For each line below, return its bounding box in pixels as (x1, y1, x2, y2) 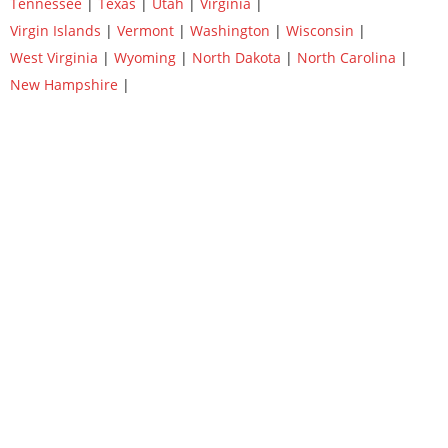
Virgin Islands (10, 21, 101, 40)
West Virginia (10, 48, 98, 67)
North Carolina (297, 48, 396, 67)
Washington (190, 21, 270, 40)
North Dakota (192, 48, 281, 67)
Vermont (117, 21, 174, 40)
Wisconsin (286, 21, 354, 40)
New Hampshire (10, 75, 118, 94)
